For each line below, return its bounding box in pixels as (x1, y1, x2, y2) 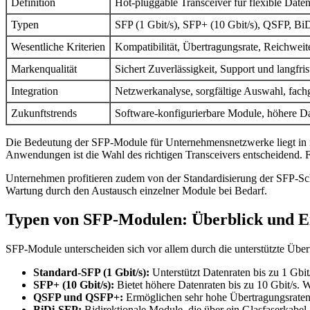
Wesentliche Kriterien (11, 40, 105, 53)
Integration (11, 84, 58, 97)
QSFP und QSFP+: (33, 291, 126, 304)
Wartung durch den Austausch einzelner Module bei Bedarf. (6, 184, 267, 197)
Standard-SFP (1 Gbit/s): (33, 266, 149, 279)
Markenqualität (11, 62, 77, 75)
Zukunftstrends (11, 107, 77, 119)
